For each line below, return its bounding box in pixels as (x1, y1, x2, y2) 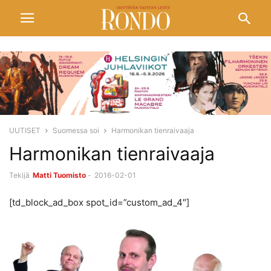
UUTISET (9, 125, 41, 135)
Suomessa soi (53, 125, 99, 135)
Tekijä (9, 170, 30, 180)
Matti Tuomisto (33, 170, 86, 180)
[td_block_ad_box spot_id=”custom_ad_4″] (9, 196, 189, 208)
